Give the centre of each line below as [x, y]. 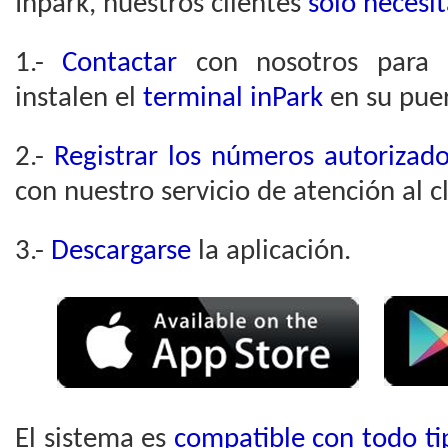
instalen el [75, 98]
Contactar [111, 63]
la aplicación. [271, 251]
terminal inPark [233, 98]
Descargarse [121, 251]
